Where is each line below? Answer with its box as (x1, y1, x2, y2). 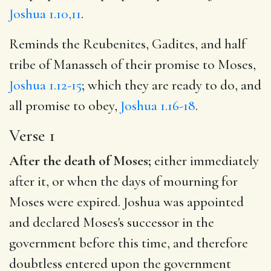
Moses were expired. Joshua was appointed (9, 193, 244, 211)
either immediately (151, 152, 259, 169)
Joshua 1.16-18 (120, 97, 195, 114)
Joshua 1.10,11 (9, 5, 81, 22)
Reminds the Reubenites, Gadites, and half (9, 35, 246, 53)
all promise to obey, (9, 97, 120, 114)
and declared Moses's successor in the (9, 214, 214, 231)
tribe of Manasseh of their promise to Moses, (9, 56, 256, 73)
